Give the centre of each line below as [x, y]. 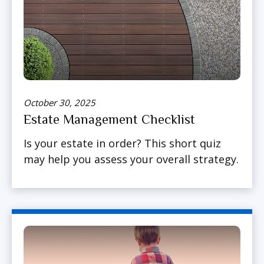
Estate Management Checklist [109, 120]
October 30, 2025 [60, 103]
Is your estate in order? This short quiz [122, 143]
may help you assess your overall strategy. [131, 159]
